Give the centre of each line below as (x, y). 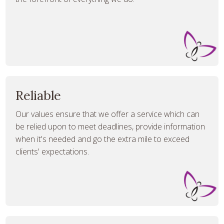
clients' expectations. (52, 151)
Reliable (38, 95)
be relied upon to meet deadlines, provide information (110, 126)
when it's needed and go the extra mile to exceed (103, 139)
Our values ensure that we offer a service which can (108, 114)
